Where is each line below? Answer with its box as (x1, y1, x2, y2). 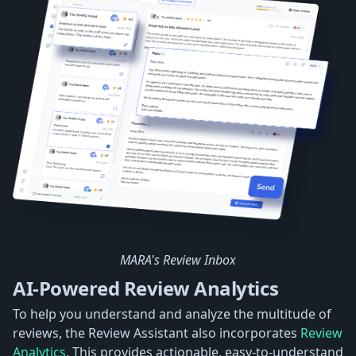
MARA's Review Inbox (120, 251, 236, 269)
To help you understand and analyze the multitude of (13, 305, 331, 323)
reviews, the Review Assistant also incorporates (13, 324, 300, 342)
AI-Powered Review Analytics (13, 275, 279, 302)
